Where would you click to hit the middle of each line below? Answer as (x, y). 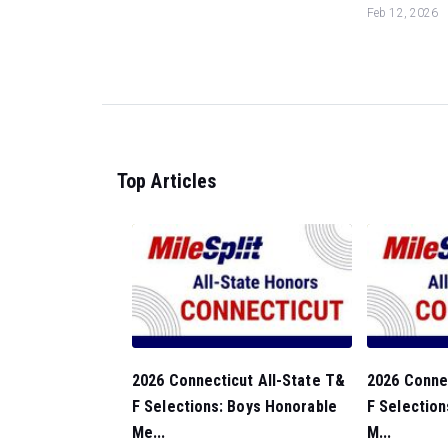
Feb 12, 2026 (403, 12)
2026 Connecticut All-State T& (238, 381)
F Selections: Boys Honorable (234, 407)
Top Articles (167, 180)
